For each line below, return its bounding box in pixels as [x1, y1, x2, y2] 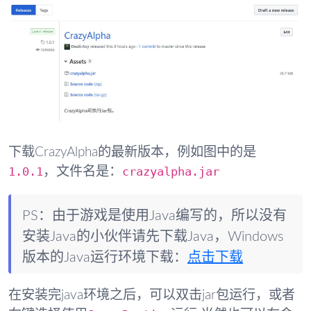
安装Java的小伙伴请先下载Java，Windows [22, 229, 284, 244]
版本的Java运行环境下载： [22, 250, 187, 264]
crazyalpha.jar [122, 165, 219, 179]
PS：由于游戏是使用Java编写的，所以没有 [22, 208, 287, 223]
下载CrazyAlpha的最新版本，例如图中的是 [8, 146, 256, 160]
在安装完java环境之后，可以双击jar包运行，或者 [8, 288, 295, 302]
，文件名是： [43, 165, 122, 179]
